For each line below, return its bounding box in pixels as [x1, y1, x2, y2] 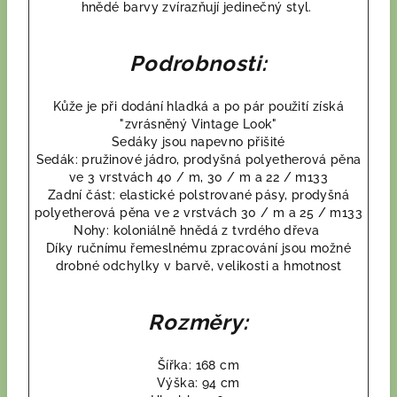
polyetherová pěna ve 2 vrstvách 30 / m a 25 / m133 [35, 206, 362, 220]
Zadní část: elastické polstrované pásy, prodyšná [47, 188, 350, 202]
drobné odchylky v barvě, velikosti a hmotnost [55, 259, 342, 273]
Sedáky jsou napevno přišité [112, 135, 285, 149]
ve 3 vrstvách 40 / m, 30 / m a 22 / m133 [69, 170, 328, 184]
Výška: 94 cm [157, 376, 240, 390]
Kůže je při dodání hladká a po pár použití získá [52, 99, 345, 113]
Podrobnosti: [129, 51, 268, 76]
